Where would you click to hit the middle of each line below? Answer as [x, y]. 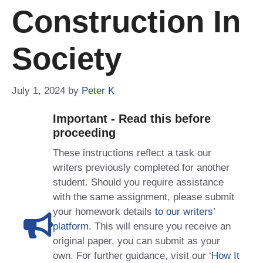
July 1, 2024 [38, 90]
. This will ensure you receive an [160, 226]
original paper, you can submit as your [136, 241]
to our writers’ [185, 211]
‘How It [224, 255]
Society [67, 58]
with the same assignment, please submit [144, 197]
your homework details [104, 211]
